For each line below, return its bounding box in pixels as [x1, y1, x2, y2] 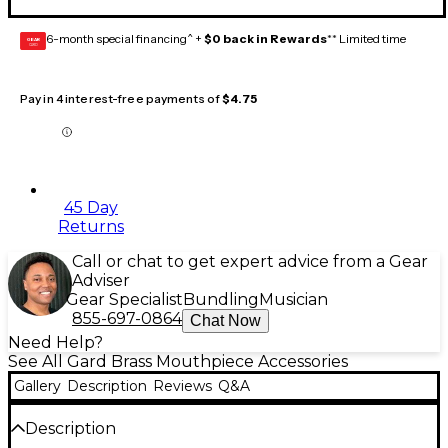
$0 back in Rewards [204, 31, 327, 47]
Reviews [153, 377, 212, 396]
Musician [259, 290, 328, 310]
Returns [58, 217, 124, 237]
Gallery [14, 377, 61, 396]
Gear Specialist [66, 290, 183, 310]
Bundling [183, 290, 259, 310]
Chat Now [190, 312, 261, 330]
